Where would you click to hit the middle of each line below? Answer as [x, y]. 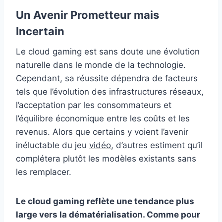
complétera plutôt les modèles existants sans [106, 158]
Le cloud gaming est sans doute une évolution [108, 51]
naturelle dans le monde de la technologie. [101, 65]
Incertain [40, 31]
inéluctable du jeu [53, 145]
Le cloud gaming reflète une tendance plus [105, 201]
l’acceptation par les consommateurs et [94, 105]
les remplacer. [44, 172]
